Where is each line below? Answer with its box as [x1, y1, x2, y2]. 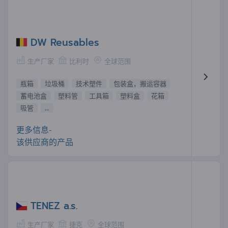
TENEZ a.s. [31, 198, 77, 214]
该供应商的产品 [16, 136, 73, 147]
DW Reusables [31, 35, 99, 50]
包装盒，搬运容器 [113, 79, 166, 88]
